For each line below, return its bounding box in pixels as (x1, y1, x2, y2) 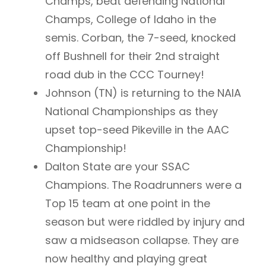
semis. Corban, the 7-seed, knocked (45, 30, 236, 46)
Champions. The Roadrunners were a (45, 178, 242, 193)
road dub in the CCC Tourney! (45, 67, 204, 83)
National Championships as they (45, 104, 218, 119)
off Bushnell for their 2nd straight (45, 49, 220, 64)
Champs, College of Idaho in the (45, 12, 216, 27)
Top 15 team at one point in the (45, 196, 210, 211)
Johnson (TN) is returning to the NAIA (45, 85, 241, 101)
